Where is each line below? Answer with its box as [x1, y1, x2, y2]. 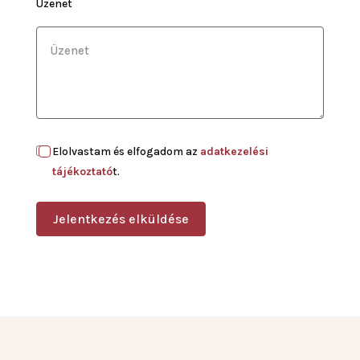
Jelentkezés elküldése [52, 211, 189, 227]
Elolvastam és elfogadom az [51, 145, 200, 159]
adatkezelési [199, 145, 268, 159]
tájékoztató [51, 165, 112, 179]
